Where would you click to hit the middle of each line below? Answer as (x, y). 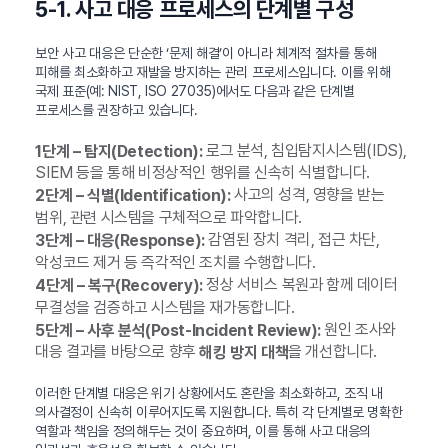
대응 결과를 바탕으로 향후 (117, 352)
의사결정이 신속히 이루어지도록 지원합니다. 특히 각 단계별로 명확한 (219, 412)
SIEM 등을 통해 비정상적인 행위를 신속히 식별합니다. (202, 173)
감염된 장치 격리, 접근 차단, (292, 240)
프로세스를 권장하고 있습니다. (116, 109)
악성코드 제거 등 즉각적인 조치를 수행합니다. (175, 262)
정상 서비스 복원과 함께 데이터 (300, 284)
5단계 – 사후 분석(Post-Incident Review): (178, 330)
